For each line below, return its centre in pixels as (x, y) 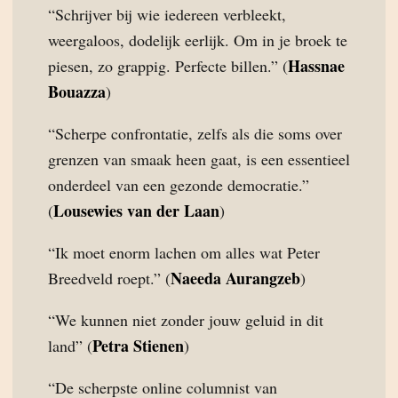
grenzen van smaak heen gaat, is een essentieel (199, 159)
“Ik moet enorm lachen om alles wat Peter (184, 252)
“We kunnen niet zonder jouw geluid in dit (186, 320)
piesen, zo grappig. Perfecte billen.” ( (168, 66)
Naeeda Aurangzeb (235, 278)
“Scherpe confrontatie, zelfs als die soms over (195, 133)
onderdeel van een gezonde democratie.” (179, 185)
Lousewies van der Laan (136, 211)
